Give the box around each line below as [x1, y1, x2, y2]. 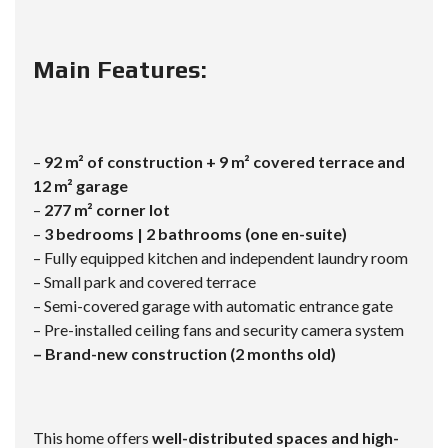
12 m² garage [33, 176, 128, 196]
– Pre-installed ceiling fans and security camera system [33, 320, 404, 340]
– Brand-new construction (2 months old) [33, 344, 336, 364]
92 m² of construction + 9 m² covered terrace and [44, 152, 405, 172]
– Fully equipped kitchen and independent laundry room [33, 248, 408, 268]
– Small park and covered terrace [33, 272, 256, 292]
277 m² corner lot [44, 200, 170, 220]
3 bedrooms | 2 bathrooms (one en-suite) [44, 224, 347, 244]
